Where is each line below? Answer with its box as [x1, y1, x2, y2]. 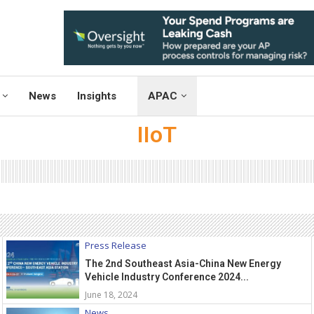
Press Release [85, 239, 147, 252]
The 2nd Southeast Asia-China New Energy [85, 258, 282, 270]
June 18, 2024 [85, 289, 138, 301]
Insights [77, 90, 116, 103]
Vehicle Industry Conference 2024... [85, 271, 250, 283]
